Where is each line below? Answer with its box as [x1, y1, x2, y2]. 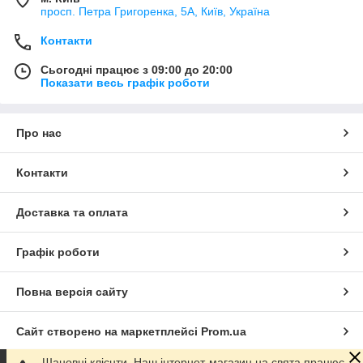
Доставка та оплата [16, 205, 128, 219]
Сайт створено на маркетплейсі [16, 324, 201, 338]
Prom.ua [201, 324, 246, 338]
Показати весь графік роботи [41, 75, 210, 89]
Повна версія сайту [16, 284, 128, 298]
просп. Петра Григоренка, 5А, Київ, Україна [41, 4, 270, 18]
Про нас [16, 126, 62, 139]
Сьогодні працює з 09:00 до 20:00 [41, 62, 233, 76]
